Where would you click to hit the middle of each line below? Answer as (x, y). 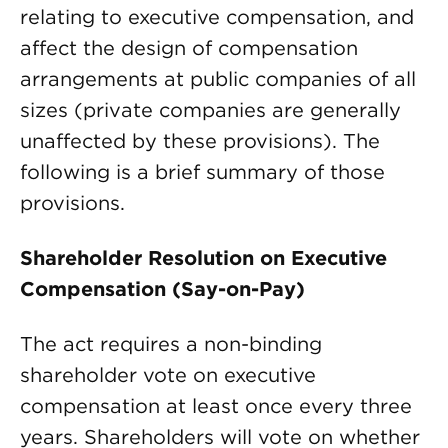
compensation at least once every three (216, 406)
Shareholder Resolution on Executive (203, 258)
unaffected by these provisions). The (200, 141)
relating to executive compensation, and (217, 17)
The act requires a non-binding (171, 344)
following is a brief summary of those (202, 172)
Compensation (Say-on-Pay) (162, 289)
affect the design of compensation (189, 48)
